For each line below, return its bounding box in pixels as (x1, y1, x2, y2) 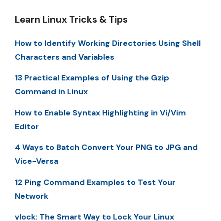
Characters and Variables (15, 51, 114, 62)
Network (15, 190, 48, 201)
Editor (15, 121, 39, 132)
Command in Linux (15, 86, 88, 97)
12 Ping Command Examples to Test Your (15, 177, 176, 187)
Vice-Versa (15, 156, 58, 167)
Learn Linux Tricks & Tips (15, 13, 128, 26)
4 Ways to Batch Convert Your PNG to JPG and (15, 142, 198, 153)
